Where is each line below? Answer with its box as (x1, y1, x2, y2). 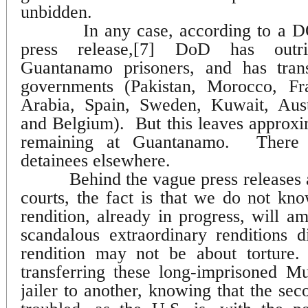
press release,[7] (21, 38, 155, 59)
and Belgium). (21, 113, 125, 133)
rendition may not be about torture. (21, 243, 300, 263)
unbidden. (21, 1, 92, 22)
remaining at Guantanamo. (21, 131, 230, 152)
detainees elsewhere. (21, 150, 170, 170)
